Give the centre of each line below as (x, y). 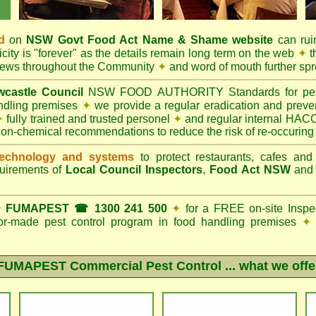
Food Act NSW (250, 170)
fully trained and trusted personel (89, 119)
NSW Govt (57, 40)
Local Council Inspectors (134, 170)
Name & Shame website (206, 40)
